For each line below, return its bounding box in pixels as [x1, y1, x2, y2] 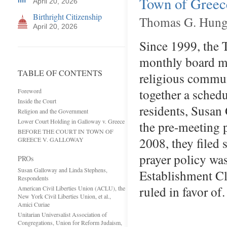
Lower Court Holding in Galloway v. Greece [18, 117, 125, 125]
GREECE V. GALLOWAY [18, 135, 84, 143]
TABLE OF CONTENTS [18, 67, 102, 78]
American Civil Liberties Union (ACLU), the [18, 184, 125, 192]
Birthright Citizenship [33, 11, 102, 22]
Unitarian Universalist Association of [18, 210, 107, 218]
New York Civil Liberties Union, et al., [18, 192, 111, 200]
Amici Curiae [18, 200, 50, 208]
